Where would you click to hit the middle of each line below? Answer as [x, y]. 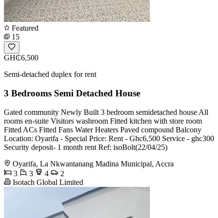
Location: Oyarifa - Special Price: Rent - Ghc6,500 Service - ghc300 [109, 138]
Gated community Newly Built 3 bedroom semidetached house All [106, 112]
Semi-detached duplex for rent [50, 74]
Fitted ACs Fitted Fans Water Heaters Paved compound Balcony [103, 129]
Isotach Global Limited [47, 182]
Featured [24, 28]
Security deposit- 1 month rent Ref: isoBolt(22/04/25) [86, 147]
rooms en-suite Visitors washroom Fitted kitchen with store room [103, 121]
